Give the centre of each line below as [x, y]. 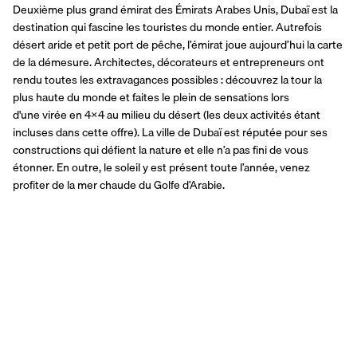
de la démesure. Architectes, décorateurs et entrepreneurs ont [169, 62]
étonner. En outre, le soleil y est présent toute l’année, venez [161, 167]
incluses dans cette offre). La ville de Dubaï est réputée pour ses [170, 132]
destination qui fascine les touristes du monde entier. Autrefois [167, 27]
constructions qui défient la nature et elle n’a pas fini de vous [161, 149]
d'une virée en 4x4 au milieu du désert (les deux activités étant [167, 114]
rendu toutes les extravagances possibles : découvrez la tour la [167, 79]
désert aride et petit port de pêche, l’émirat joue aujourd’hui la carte [178, 44]
